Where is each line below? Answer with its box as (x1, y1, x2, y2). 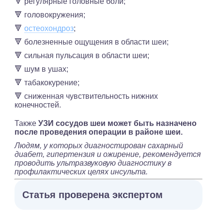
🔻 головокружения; (15, 11, 85, 19)
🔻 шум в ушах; (15, 65, 68, 74)
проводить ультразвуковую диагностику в (15, 159, 171, 168)
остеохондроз (24, 24, 74, 33)
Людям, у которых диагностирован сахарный (15, 141, 183, 150)
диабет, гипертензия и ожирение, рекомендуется (15, 150, 201, 159)
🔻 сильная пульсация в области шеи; (15, 51, 149, 60)
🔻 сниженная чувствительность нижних (15, 92, 158, 101)
